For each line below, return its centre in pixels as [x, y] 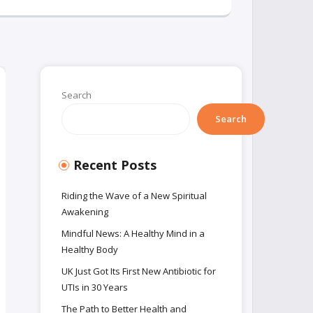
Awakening [85, 212]
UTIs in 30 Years [95, 287]
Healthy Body [90, 249]
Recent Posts [115, 165]
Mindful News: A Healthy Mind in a [133, 233]
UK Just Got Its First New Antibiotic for [139, 271]
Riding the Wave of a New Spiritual [134, 196]
